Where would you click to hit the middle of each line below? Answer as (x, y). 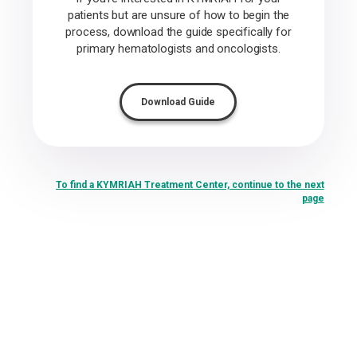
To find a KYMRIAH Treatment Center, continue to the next (190, 185)
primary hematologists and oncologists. (178, 49)
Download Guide (178, 102)
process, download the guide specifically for (178, 32)
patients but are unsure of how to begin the (178, 15)
